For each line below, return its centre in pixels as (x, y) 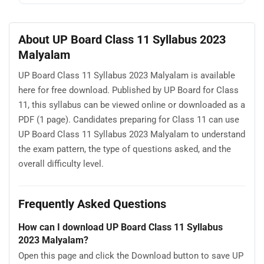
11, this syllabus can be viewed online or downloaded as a (132, 105)
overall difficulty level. (61, 164)
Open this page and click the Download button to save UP (131, 256)
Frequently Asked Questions (92, 204)
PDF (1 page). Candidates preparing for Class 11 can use (129, 119)
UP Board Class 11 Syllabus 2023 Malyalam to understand (132, 134)
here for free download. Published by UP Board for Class (128, 90)
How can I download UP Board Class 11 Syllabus (121, 227)
